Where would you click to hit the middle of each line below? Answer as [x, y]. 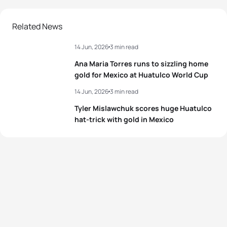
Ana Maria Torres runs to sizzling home [141, 63]
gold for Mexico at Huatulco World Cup [141, 74]
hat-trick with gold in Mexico [124, 119]
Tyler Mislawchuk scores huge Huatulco [143, 108]
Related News [37, 26]
